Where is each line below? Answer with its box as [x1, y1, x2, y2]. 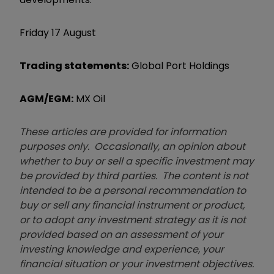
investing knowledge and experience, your [20, 242, 224, 256]
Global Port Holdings [129, 58, 229, 73]
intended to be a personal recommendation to [20, 183, 246, 198]
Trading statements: [20, 58, 129, 73]
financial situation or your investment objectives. [20, 256, 254, 271]
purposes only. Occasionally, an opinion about [20, 139, 245, 154]
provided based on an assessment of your [20, 227, 223, 242]
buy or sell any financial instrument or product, [20, 198, 245, 212]
